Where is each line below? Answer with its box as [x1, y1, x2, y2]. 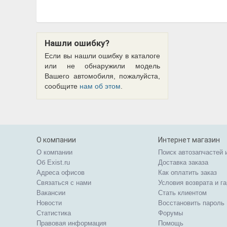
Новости [36, 199, 62, 207]
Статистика [36, 209, 71, 217]
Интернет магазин [158, 136, 220, 144]
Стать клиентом [158, 189, 207, 197]
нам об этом [80, 82, 121, 90]
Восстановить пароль [158, 199, 224, 207]
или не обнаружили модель [45, 62, 160, 70]
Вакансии [36, 189, 65, 197]
